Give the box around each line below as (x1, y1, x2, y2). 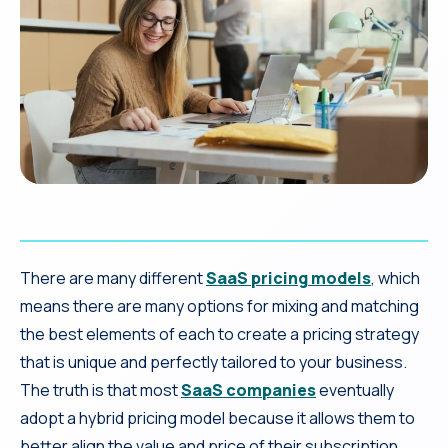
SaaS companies (181, 378, 316, 401)
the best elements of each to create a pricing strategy (20, 322, 419, 345)
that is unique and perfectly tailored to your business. (20, 350, 407, 373)
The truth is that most (20, 378, 181, 401)
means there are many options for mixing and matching (20, 294, 419, 317)
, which (371, 266, 420, 289)
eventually (316, 378, 394, 401)
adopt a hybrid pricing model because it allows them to (20, 406, 415, 429)
